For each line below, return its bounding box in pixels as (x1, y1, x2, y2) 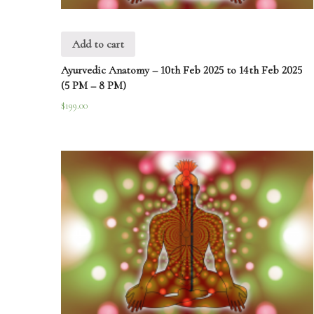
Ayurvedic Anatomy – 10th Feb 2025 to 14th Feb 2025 (61, 63, 302, 78)
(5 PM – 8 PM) (61, 78, 126, 93)
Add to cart (72, 37, 124, 52)
